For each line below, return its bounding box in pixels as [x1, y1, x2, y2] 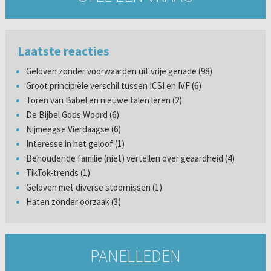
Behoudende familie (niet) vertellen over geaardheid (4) [25, 152, 235, 165]
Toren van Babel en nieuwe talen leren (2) [25, 94, 182, 106]
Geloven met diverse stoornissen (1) [25, 181, 162, 194]
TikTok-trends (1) [25, 167, 90, 179]
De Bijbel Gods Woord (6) [25, 109, 119, 121]
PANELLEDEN [90, 245, 181, 267]
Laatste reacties [17, 43, 109, 60]
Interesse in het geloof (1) [25, 138, 125, 150]
